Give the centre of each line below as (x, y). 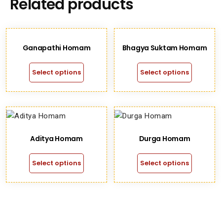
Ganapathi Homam (56, 48)
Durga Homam (165, 139)
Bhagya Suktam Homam (165, 48)
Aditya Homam (56, 139)
